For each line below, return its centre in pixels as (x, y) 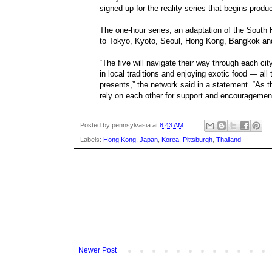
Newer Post (97, 250)
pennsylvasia (131, 125)
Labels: (92, 140)
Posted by (96, 125)
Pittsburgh (198, 140)
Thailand (229, 140)
